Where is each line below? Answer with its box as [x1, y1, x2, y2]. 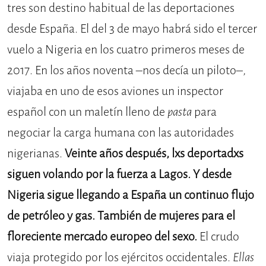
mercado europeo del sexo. [64, 229, 197, 245]
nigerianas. [7, 145, 65, 162]
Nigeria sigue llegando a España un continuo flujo [7, 187, 254, 204]
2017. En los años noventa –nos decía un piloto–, [7, 62, 246, 79]
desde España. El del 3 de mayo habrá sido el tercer [7, 21, 257, 37]
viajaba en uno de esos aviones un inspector [7, 83, 223, 100]
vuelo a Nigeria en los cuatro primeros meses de [7, 42, 245, 58]
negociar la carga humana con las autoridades [7, 125, 234, 141]
